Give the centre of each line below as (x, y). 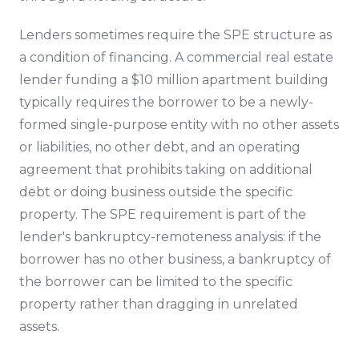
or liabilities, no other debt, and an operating (160, 147)
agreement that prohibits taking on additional (166, 169)
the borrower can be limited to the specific (156, 282)
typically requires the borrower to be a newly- (166, 102)
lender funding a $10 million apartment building (174, 80)
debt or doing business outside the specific (156, 192)
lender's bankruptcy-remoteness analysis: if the (170, 237)
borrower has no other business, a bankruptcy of (175, 259)
